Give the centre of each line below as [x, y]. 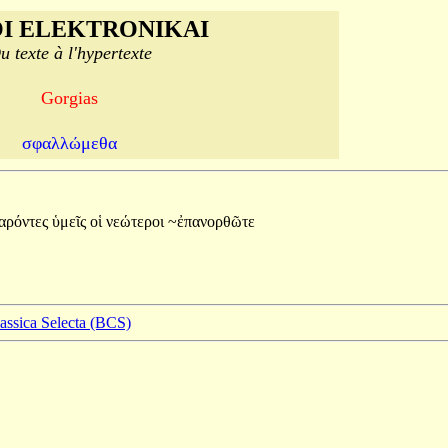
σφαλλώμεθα [69, 143]
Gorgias [69, 98]
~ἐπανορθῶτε [211, 221]
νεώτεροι [137, 221]
